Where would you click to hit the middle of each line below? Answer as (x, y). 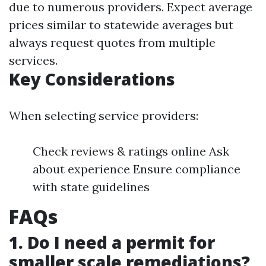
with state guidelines (91, 187)
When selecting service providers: (104, 116)
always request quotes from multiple (112, 43)
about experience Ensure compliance (137, 169)
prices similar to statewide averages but (121, 25)
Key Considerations (92, 79)
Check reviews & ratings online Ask (131, 151)
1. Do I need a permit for (112, 243)
